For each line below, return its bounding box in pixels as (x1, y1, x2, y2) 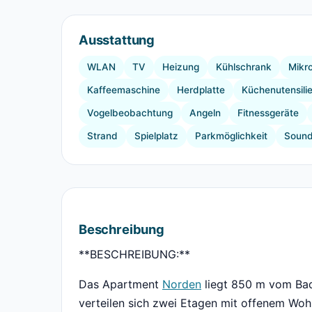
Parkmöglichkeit (195, 130, 267, 142)
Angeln (189, 107, 221, 119)
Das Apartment (79, 277, 162, 292)
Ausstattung (79, 32, 155, 48)
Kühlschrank (216, 61, 272, 73)
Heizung (162, 61, 199, 73)
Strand (87, 130, 118, 142)
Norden (162, 277, 201, 292)
